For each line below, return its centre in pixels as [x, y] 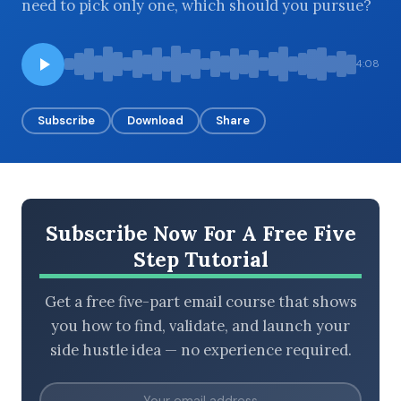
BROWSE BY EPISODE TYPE [110, 77]
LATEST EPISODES [86, 176]
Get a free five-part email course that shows [200, 302]
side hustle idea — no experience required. [200, 350]
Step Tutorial [200, 259]
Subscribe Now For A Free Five [200, 233]
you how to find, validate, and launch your [200, 326]
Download [155, 120]
